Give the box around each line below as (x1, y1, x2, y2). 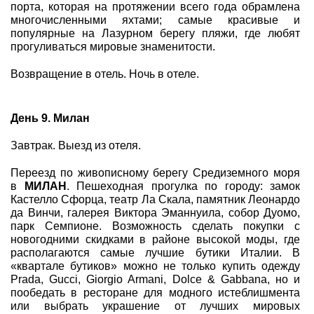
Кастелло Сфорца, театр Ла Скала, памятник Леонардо (11, 193, 300, 205)
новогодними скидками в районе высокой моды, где (11, 233, 300, 245)
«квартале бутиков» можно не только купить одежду (11, 260, 300, 272)
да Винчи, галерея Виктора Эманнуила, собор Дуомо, (11, 207, 300, 219)
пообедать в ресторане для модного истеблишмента (11, 287, 300, 299)
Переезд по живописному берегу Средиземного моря (11, 167, 300, 179)
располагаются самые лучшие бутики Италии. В (11, 247, 300, 259)
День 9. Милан (11, 112, 90, 124)
